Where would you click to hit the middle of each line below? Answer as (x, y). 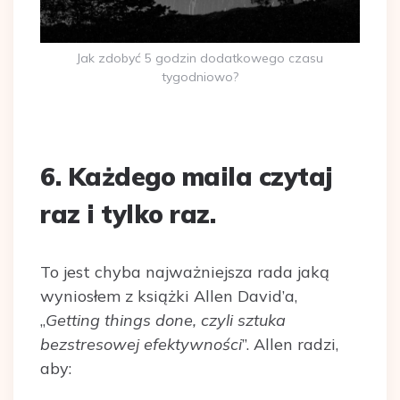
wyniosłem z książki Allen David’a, (169, 296)
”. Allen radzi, (290, 345)
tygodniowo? (200, 77)
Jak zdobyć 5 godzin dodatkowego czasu (200, 58)
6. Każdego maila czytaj (187, 177)
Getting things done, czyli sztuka (166, 321)
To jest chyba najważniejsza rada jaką (185, 272)
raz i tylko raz (125, 214)
